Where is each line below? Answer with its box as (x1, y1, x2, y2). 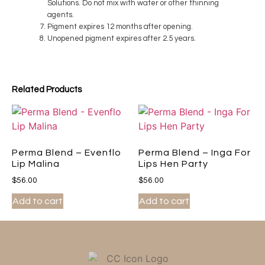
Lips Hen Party (138, 159, 208, 169)
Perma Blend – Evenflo (12, 148, 121, 158)
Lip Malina (12, 159, 60, 169)
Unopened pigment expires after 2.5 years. (47, 34, 196, 43)
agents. (47, 11, 74, 20)
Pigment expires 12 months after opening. (47, 22, 193, 31)
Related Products (12, 85, 82, 95)
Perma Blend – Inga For (138, 148, 251, 158)
